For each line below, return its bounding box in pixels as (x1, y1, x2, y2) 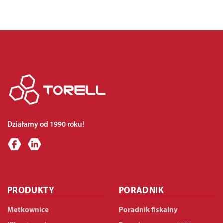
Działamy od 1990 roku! (7, 121, 84, 129)
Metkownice (7, 206, 49, 214)
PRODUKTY (7, 186, 54, 196)
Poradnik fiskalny (119, 206, 178, 214)
